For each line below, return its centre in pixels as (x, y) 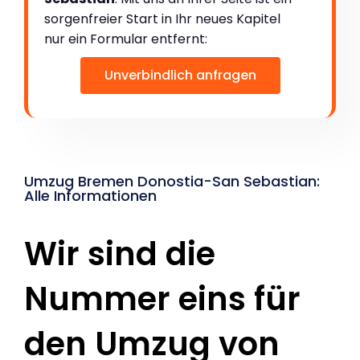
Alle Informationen (90, 195)
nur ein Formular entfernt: (126, 39)
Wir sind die (120, 254)
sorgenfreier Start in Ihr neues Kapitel (162, 18)
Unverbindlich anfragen (180, 75)
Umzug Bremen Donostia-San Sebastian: (172, 181)
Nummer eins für (162, 299)
